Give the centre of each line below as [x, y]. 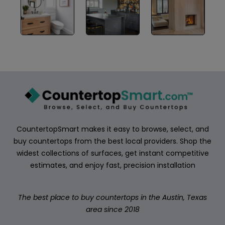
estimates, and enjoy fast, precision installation [113, 165]
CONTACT [34, 32]
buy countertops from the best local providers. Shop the [113, 141]
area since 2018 [113, 209]
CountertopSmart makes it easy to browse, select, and [113, 129]
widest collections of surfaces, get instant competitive [113, 153]
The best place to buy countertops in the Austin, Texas [113, 197]
